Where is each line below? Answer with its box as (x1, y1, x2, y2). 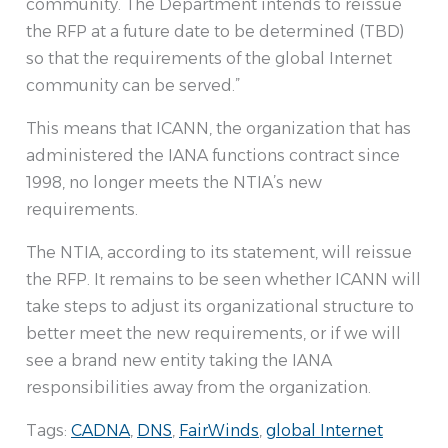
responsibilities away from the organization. (26, 378, 371, 398)
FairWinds (179, 421, 259, 441)
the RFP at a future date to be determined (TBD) (26, 22, 404, 42)
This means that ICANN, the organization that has (26, 119, 411, 139)
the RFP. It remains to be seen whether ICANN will (26, 270, 421, 290)
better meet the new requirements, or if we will (26, 324, 401, 344)
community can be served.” (26, 76, 240, 96)
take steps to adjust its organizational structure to (26, 297, 414, 317)
